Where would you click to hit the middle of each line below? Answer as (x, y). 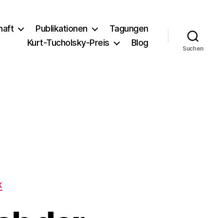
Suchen (193, 48)
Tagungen (129, 28)
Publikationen (62, 28)
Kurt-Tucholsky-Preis (68, 43)
